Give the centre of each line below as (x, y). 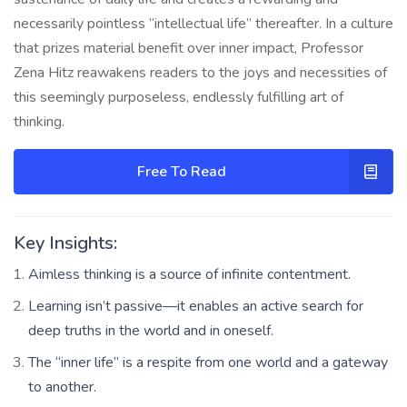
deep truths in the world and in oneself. (151, 330)
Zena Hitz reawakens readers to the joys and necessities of (200, 72)
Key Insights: (65, 243)
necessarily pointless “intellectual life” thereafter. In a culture (203, 23)
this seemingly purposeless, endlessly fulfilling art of (179, 97)
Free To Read (182, 171)
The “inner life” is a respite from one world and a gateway (208, 362)
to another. (62, 387)
